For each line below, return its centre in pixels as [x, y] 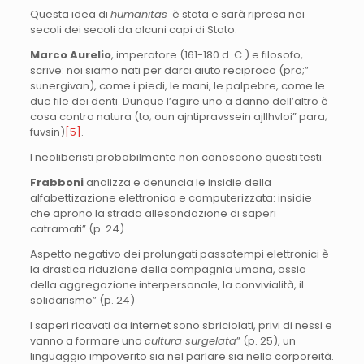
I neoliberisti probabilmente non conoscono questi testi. [177, 157]
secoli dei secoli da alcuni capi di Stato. [133, 29]
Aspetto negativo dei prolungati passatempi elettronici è [179, 253]
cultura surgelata [190, 340]
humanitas [139, 14]
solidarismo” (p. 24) [82, 300]
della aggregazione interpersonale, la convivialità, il [167, 284]
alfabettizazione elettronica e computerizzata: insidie [171, 197]
